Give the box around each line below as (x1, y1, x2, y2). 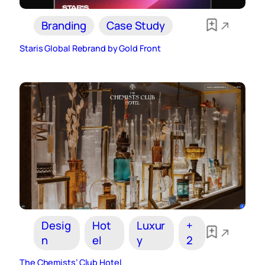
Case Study (106, 18, 166, 34)
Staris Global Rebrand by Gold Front (20, 43, 161, 54)
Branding (41, 18, 87, 34)
